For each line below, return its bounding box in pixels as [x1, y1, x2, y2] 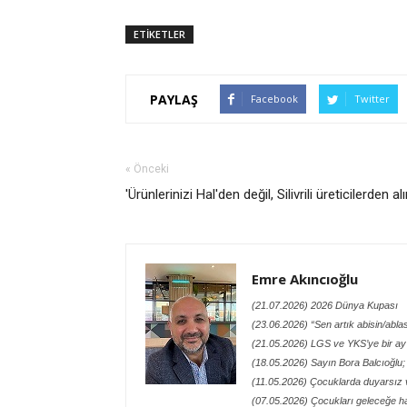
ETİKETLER [134, 27, 185, 41]
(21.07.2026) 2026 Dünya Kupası [252, 300, 398, 311]
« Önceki [125, 163, 169, 175]
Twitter [354, 92, 390, 105]
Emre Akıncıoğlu [252, 270, 358, 288]
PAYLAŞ [150, 90, 198, 108]
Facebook [251, 92, 298, 105]
